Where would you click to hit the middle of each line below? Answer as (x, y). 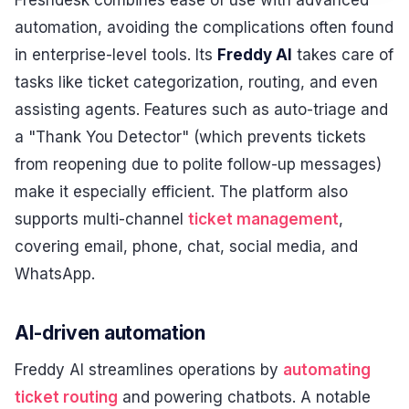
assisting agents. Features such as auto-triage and (201, 109)
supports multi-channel (101, 219)
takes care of (343, 54)
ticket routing (66, 397)
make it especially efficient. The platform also (181, 191)
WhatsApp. (55, 273)
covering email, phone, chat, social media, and (186, 246)
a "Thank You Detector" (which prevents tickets (190, 136)
